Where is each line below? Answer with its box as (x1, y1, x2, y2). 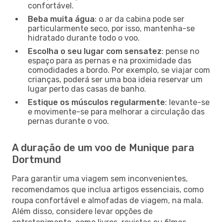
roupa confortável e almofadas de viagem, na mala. (12, 195, 203, 205)
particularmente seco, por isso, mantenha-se (28, 23, 195, 33)
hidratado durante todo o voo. (28, 33, 140, 43)
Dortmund (12, 153, 61, 166)
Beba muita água (28, 14, 95, 24)
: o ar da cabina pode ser (95, 14, 184, 24)
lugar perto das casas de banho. (28, 84, 146, 94)
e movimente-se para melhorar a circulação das (28, 107, 205, 116)
